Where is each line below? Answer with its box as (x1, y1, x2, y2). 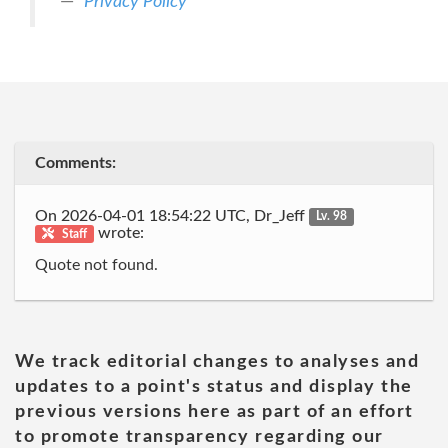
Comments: (35, 155, 116, 171)
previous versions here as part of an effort (15, 402, 414, 421)
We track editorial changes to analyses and (15, 352, 419, 371)
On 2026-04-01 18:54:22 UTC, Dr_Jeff (35, 207, 309, 224)
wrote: (94, 224, 145, 241)
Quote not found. (35, 257, 158, 273)
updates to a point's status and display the (15, 377, 413, 396)
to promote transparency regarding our (15, 427, 384, 446)
